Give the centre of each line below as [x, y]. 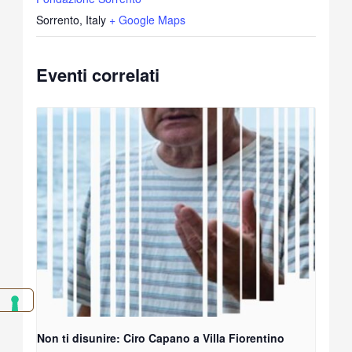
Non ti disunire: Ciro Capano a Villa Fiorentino [161, 337]
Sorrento [58, 20]
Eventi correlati [98, 75]
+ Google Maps [148, 20]
